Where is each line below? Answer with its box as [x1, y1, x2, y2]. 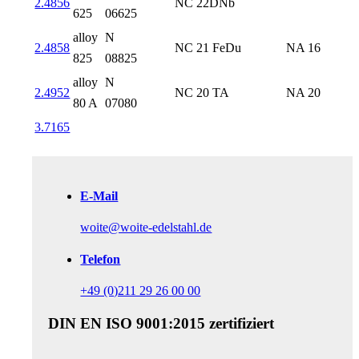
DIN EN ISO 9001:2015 [48, 314, 210, 332]
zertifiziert [209, 314, 275, 332]
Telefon [80, 252, 121, 266]
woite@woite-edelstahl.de [80, 220, 212, 235]
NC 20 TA [175, 85, 230, 99]
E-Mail [80, 189, 119, 204]
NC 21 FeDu [175, 40, 242, 54]
